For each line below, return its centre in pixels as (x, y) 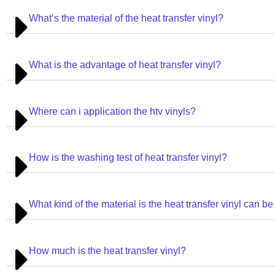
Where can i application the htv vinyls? (112, 111)
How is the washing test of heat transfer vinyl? (128, 158)
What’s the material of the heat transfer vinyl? (126, 18)
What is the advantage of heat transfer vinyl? (125, 64)
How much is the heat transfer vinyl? (107, 250)
